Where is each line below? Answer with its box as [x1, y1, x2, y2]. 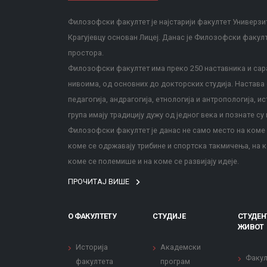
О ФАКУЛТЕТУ [68, 212, 117, 221]
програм [160, 257, 191, 266]
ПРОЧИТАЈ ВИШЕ [68, 177, 131, 186]
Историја [76, 243, 108, 252]
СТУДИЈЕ [153, 212, 186, 221]
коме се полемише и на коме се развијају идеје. [68, 157, 239, 166]
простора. [68, 48, 104, 57]
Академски [160, 243, 201, 252]
